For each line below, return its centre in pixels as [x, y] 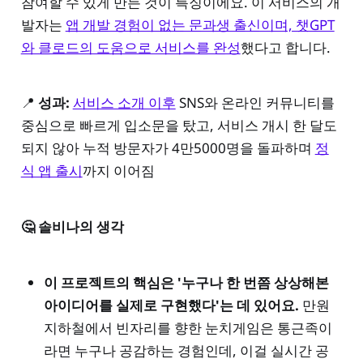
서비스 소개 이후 [124, 103]
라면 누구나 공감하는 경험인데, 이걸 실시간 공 [186, 351]
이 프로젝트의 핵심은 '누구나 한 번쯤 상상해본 [186, 283]
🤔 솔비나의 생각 [72, 227]
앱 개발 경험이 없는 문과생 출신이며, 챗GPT [200, 24]
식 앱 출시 [51, 171]
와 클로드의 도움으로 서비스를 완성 [130, 47]
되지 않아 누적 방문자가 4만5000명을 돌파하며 [168, 148]
